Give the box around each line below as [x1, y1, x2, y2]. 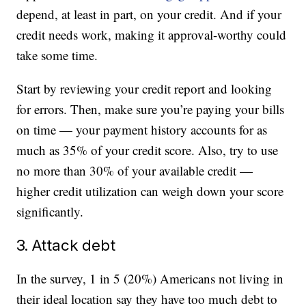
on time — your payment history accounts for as [16, 121, 268, 139]
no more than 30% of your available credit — [16, 162, 253, 180]
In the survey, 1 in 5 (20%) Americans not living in [16, 270, 284, 288]
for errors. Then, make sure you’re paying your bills [16, 100, 285, 118]
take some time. [16, 46, 98, 64]
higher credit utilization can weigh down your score [16, 182, 284, 200]
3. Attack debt [16, 236, 116, 255]
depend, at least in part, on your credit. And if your [16, 5, 282, 23]
